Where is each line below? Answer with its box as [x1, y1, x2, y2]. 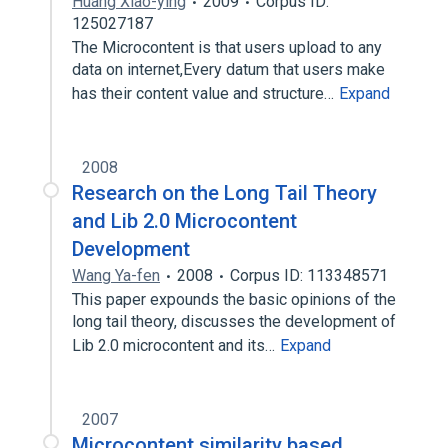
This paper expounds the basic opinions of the [72, 290, 396, 309]
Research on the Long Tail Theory [72, 181, 377, 205]
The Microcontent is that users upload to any [72, 38, 382, 57]
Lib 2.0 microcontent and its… [72, 336, 279, 355]
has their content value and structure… [72, 84, 338, 103]
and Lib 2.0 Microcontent [72, 209, 297, 233]
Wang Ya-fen [72, 266, 160, 285]
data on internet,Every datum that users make [72, 60, 385, 79]
